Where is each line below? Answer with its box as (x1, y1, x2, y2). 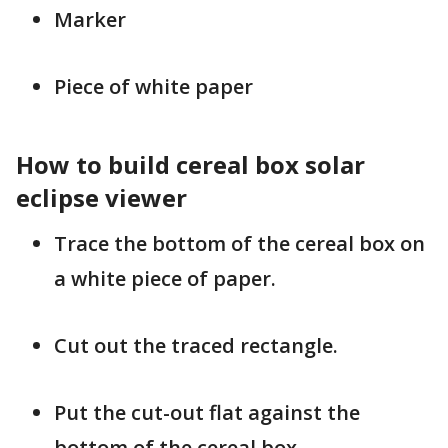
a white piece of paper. (54, 264, 276, 292)
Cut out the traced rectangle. (54, 331, 338, 359)
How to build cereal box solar (16, 147, 365, 181)
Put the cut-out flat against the (54, 398, 360, 426)
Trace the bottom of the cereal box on (54, 229, 425, 257)
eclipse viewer (16, 180, 187, 214)
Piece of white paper (54, 72, 253, 100)
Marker (54, 5, 126, 33)
